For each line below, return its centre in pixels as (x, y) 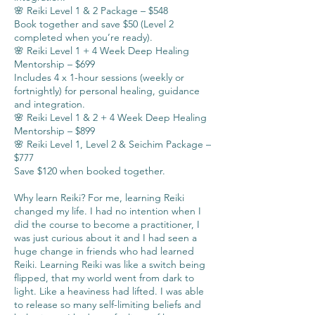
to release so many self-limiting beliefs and (108, 304)
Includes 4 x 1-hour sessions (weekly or (99, 77)
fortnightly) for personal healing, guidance (107, 91)
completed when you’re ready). (83, 37)
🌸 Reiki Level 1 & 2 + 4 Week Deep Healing (110, 117)
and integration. (50, 104)
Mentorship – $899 (54, 131)
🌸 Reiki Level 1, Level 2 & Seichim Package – (112, 144)
